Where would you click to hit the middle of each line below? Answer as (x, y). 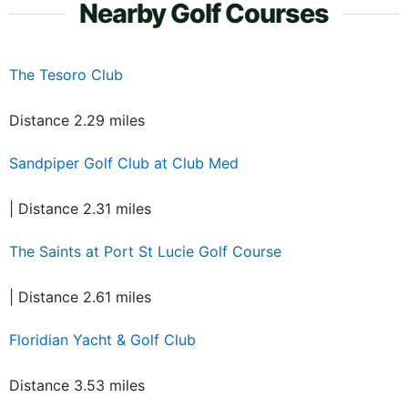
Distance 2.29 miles (77, 120)
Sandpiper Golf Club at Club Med (124, 163)
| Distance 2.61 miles (80, 296)
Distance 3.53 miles (77, 385)
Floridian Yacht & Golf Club (102, 339)
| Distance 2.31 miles (80, 208)
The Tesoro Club (66, 74)
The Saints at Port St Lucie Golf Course (145, 251)
